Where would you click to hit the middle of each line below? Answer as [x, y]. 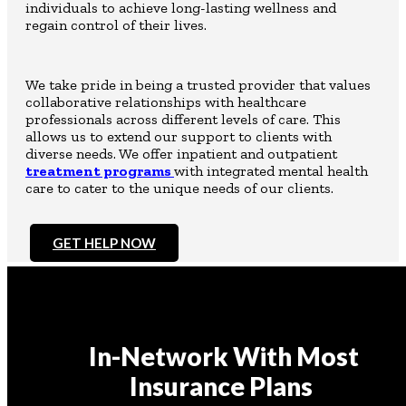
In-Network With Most [221, 357]
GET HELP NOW [104, 242]
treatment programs [98, 170]
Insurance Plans [221, 387]
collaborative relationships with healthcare [166, 101]
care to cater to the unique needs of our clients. [179, 188]
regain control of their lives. [116, 24]
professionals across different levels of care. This [183, 119]
